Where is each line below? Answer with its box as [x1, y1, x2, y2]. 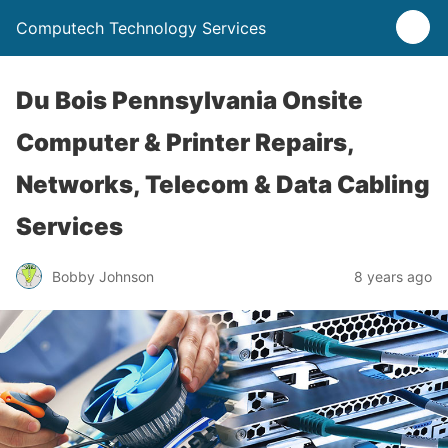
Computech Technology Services [16, 18, 266, 38]
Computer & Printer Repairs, [16, 128, 354, 157]
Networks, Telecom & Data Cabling [16, 170, 430, 199]
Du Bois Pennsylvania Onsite [16, 86, 363, 115]
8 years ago [354, 267, 432, 285]
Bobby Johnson [52, 267, 154, 285]
